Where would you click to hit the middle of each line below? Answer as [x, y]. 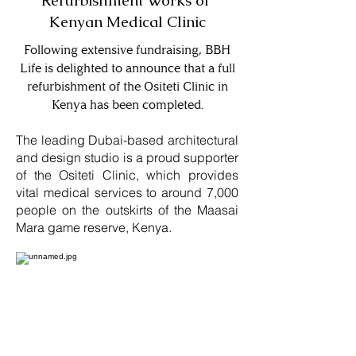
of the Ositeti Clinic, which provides [127, 175]
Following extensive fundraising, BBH [127, 50]
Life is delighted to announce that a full [127, 68]
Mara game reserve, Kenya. [95, 227]
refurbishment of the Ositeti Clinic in [127, 86]
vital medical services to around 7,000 [127, 192]
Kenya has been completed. [127, 104]
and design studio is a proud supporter [127, 157]
